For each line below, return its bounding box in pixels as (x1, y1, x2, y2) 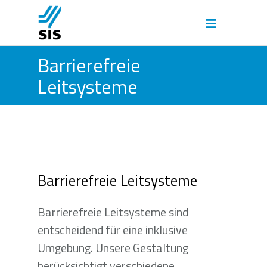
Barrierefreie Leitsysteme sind (37, 203, 188, 221)
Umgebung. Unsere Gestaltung (37, 238, 188, 257)
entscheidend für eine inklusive (37, 221, 188, 239)
